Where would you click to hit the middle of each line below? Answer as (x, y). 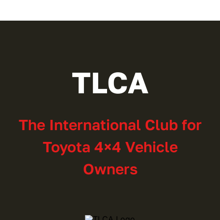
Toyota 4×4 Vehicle (110, 147)
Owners (110, 169)
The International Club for (110, 124)
